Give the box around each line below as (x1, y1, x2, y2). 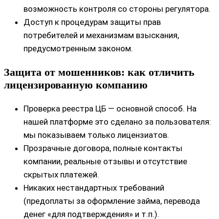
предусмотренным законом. (23, 43, 133, 53)
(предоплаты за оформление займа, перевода (23, 196, 200, 206)
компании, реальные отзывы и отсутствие (23, 156, 187, 166)
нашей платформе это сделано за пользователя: (23, 116, 211, 127)
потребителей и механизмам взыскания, (23, 30, 179, 40)
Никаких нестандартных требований (23, 182, 164, 193)
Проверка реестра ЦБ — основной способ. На (23, 103, 197, 113)
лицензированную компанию (4, 78, 148, 91)
